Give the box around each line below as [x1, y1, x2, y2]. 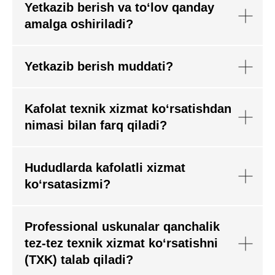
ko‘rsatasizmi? [25, 177, 110, 191]
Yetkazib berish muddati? [25, 60, 173, 73]
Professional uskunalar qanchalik [25, 220, 220, 233]
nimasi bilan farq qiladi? [25, 118, 167, 132]
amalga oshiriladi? [25, 17, 133, 31]
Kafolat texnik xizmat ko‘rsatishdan [25, 102, 231, 115]
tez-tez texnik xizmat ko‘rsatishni [25, 236, 218, 250]
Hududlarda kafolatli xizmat [25, 161, 185, 174]
